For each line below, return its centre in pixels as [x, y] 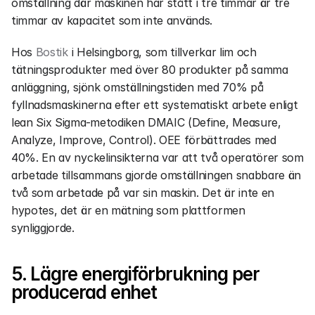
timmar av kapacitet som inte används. [112, 20]
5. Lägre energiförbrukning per [135, 274]
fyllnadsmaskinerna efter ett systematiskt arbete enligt [155, 105]
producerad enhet [84, 292]
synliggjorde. [43, 228]
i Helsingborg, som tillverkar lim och [162, 52]
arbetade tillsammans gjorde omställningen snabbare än [156, 175]
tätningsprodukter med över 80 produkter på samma [150, 70]
